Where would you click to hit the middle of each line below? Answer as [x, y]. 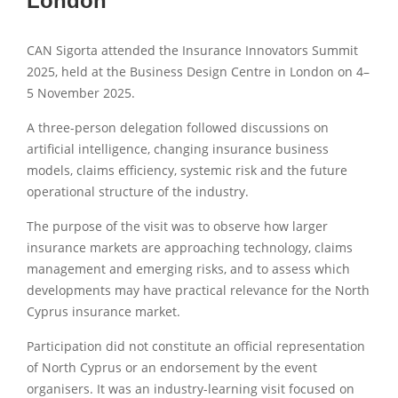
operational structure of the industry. [138, 191]
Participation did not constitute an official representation [196, 346]
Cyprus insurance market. [103, 311]
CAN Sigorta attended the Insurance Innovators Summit [192, 50]
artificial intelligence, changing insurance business [178, 149]
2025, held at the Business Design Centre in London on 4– [198, 72]
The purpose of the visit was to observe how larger [177, 226]
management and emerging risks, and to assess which [188, 269]
